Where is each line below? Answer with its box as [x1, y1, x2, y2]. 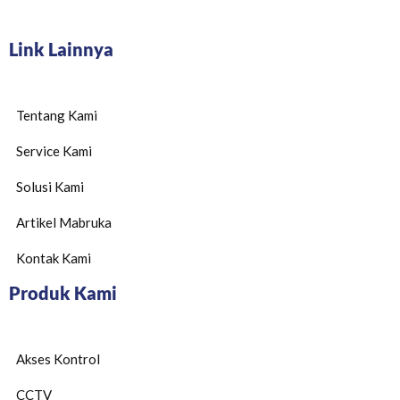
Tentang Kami [16, 107, 97, 123]
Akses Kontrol [16, 351, 100, 367]
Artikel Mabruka [16, 214, 112, 230]
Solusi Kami [16, 179, 84, 195]
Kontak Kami [16, 250, 91, 266]
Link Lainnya [9, 38, 113, 60]
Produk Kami [9, 282, 117, 304]
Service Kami [16, 143, 92, 159]
